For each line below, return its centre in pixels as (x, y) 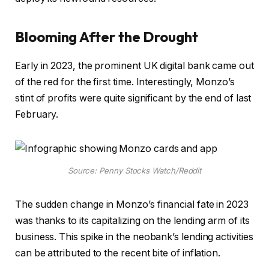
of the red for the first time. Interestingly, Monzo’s (125, 82)
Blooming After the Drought (113, 36)
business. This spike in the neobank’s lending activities (134, 237)
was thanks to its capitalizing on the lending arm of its (132, 220)
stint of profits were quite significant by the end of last (133, 98)
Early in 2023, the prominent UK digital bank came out (134, 66)
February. (38, 115)
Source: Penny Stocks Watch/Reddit (134, 170)
